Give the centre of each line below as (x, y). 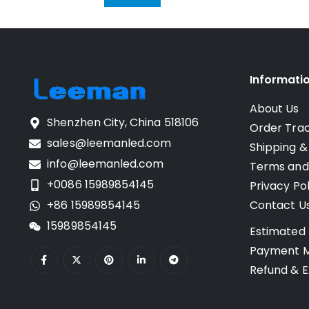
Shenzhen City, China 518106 (123, 123)
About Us (275, 109)
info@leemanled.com (106, 164)
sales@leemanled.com (109, 143)
